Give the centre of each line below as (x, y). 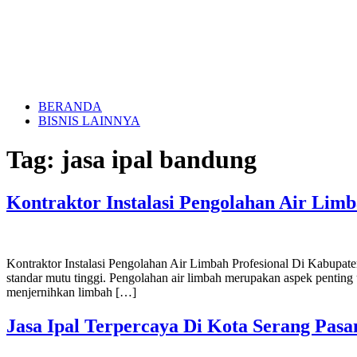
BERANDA (70, 106)
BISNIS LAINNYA (89, 121)
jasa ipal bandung (159, 160)
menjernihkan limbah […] (71, 292)
